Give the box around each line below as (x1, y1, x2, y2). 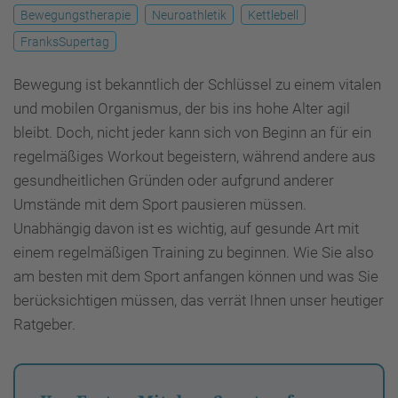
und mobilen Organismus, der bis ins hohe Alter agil (13, 99, 350, 117)
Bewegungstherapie (20, 7, 131, 22)
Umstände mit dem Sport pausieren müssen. (13, 195, 306, 213)
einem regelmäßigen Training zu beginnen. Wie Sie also (13, 243, 374, 261)
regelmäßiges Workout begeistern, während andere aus (13, 147, 376, 165)
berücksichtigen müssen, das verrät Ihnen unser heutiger (13, 291, 384, 309)
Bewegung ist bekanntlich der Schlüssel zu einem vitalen (13, 75, 381, 93)
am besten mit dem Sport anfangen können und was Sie (13, 267, 378, 285)
